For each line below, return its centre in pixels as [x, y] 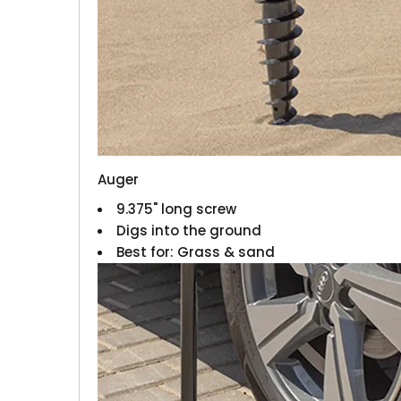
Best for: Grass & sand [196, 252]
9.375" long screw [177, 209]
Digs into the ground [189, 230]
